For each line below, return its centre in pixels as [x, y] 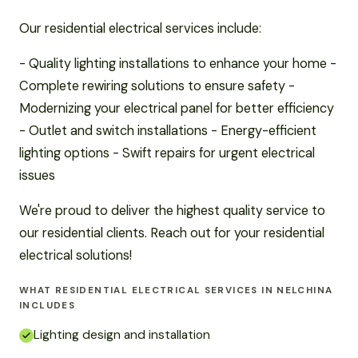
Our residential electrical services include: [140, 28]
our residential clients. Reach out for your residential [172, 233]
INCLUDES [48, 305]
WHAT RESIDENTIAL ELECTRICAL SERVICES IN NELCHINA [176, 290]
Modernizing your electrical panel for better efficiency [177, 108]
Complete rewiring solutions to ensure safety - [157, 86]
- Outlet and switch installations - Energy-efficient [168, 130]
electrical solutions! [76, 255]
